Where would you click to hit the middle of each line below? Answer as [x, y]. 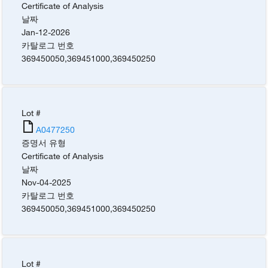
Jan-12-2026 [46, 32]
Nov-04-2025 [47, 182]
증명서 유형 [44, 143]
